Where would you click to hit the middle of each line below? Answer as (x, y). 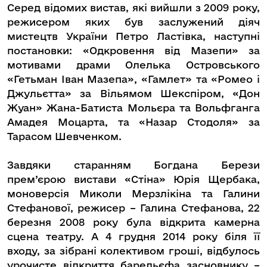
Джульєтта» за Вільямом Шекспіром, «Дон (133, 94)
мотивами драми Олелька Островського (133, 65)
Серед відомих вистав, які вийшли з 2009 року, (133, 8)
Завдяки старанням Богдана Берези (133, 165)
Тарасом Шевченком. (64, 136)
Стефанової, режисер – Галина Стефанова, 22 (133, 208)
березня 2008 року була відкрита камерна (133, 222)
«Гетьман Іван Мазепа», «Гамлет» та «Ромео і (133, 79)
